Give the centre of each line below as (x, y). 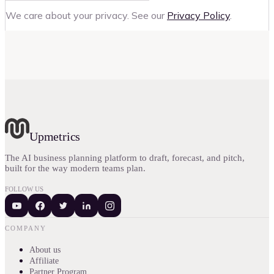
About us (45, 250)
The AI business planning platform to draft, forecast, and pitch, (125, 158)
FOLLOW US (24, 189)
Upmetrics (55, 137)
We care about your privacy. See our (85, 16)
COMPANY (26, 228)
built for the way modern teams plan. (75, 168)
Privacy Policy (198, 16)
